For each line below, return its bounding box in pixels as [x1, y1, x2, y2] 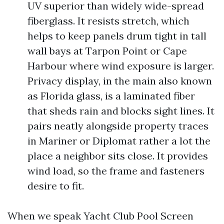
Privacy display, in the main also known [27, 74, 212, 87]
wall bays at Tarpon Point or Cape [27, 44, 187, 57]
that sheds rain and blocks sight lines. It [27, 104, 214, 117]
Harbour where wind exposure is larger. [27, 59, 214, 72]
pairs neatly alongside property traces [27, 119, 208, 132]
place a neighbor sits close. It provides [27, 149, 208, 162]
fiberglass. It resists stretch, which [27, 14, 189, 27]
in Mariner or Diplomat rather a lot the [27, 134, 210, 147]
